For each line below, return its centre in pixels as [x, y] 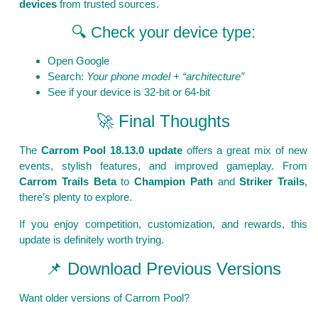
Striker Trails [272, 182]
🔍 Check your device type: [163, 33]
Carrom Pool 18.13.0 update [111, 150]
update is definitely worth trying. [92, 240]
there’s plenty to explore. [76, 197]
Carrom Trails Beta [68, 182]
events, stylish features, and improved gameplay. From [163, 166]
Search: [67, 77]
